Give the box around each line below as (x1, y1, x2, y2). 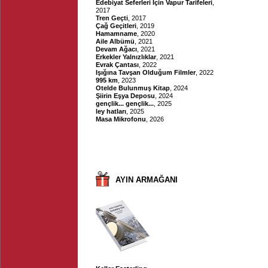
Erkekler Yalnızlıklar (96, 53, 156, 60)
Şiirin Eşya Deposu (96, 92, 155, 99)
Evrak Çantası (96, 61, 139, 68)
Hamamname (96, 30, 137, 37)
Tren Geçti (96, 14, 128, 22)
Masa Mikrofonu (96, 115, 146, 123)
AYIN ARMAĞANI (115, 175, 178, 184)
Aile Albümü (96, 38, 135, 45)
